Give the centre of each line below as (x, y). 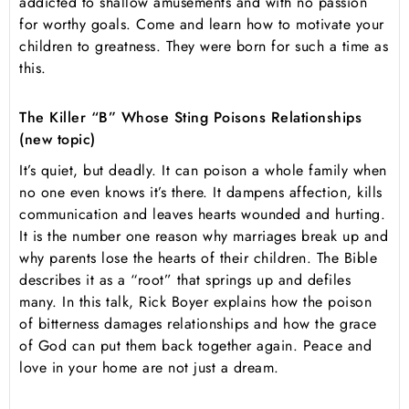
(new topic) (58, 140)
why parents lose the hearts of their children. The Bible (198, 258)
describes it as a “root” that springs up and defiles (185, 280)
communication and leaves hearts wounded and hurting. (202, 215)
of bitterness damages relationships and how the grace (198, 324)
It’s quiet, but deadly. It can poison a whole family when (203, 171)
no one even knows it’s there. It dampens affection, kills (201, 193)
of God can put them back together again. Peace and (195, 346)
